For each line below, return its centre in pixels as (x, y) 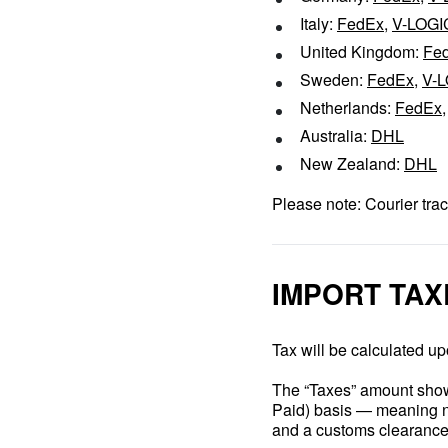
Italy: (318, 23)
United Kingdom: (361, 51)
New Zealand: (352, 163)
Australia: (335, 135)
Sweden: (333, 79)
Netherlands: (347, 107)
